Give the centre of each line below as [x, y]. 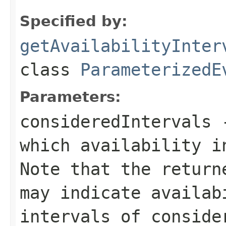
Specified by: [74, 21]
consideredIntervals [116, 121]
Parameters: [70, 97]
